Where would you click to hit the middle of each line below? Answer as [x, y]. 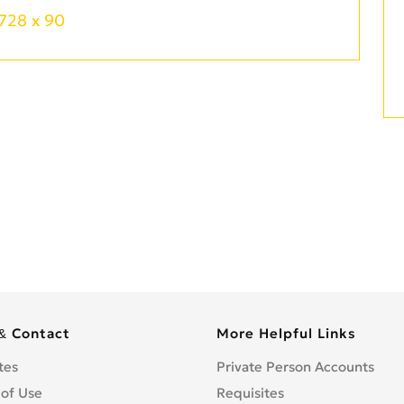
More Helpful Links [286, 334]
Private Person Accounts [295, 367]
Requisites [250, 393]
